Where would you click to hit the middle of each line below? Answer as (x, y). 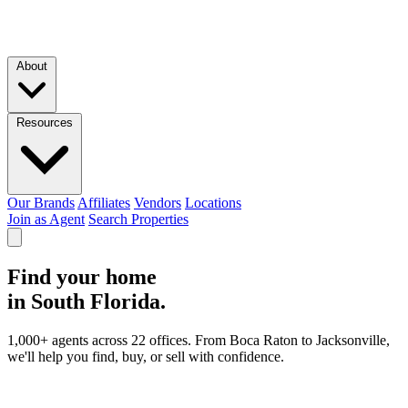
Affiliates (104, 203)
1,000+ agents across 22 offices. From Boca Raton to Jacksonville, (199, 340)
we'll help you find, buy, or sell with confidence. (146, 356)
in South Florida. (87, 301)
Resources (45, 122)
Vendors (158, 203)
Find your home (82, 276)
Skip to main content (66, 14)
